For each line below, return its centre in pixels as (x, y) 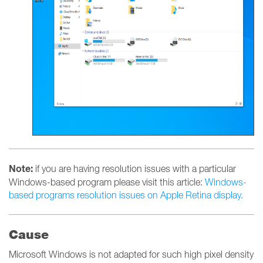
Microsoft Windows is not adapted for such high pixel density (131, 254)
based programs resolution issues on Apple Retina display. (126, 195)
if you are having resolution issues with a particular (134, 168)
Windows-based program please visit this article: (107, 182)
